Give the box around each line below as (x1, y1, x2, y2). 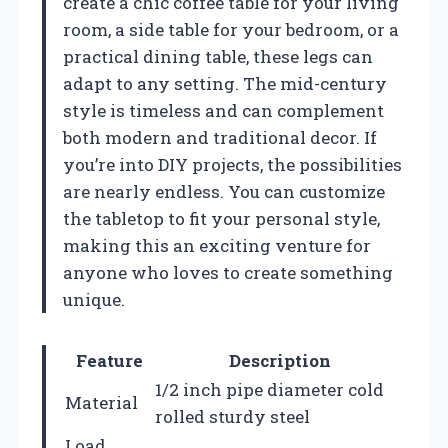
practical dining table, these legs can (63, 44, 373, 68)
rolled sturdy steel (155, 404, 310, 428)
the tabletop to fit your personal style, (63, 206, 380, 230)
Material (65, 390, 138, 414)
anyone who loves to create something (63, 260, 393, 284)
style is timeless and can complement (63, 98, 384, 122)
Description (228, 348, 331, 372)
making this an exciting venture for (63, 233, 371, 257)
